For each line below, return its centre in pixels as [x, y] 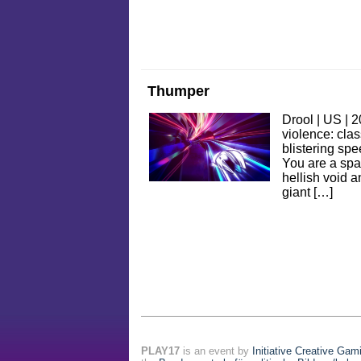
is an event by [216, 351]
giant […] [307, 193]
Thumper [178, 91]
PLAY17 [160, 351]
